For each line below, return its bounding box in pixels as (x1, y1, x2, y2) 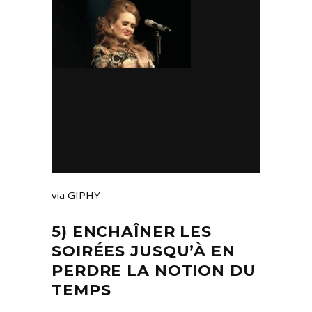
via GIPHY (52, 188, 100, 203)
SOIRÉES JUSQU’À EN (52, 242, 235, 261)
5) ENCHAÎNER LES (52, 222, 212, 242)
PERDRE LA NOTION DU (52, 261, 256, 281)
